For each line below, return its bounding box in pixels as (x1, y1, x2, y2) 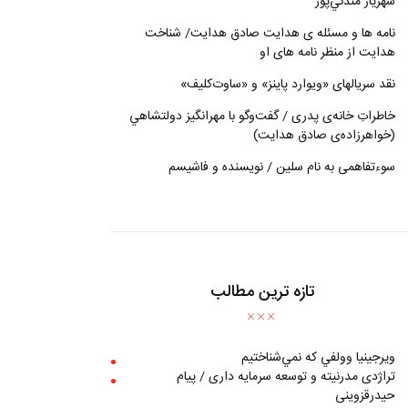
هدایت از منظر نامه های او (259, 41, 395, 64)
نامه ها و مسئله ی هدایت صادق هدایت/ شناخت (144, 22, 395, 45)
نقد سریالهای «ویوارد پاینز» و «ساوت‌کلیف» (179, 73, 395, 96)
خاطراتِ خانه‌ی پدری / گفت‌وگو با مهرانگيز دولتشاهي (128, 105, 395, 127)
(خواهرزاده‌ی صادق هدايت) (252, 124, 395, 147)
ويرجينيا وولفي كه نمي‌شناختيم (240, 347, 395, 370)
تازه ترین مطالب (210, 279, 315, 307)
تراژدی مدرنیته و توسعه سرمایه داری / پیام (176, 366, 395, 389)
